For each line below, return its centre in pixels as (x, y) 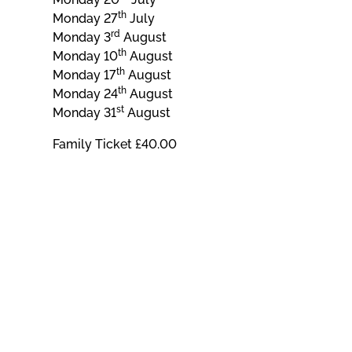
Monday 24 (86, 94)
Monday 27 (86, 19)
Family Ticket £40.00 (115, 145)
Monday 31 (85, 113)
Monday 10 (86, 57)
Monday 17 (85, 75)
